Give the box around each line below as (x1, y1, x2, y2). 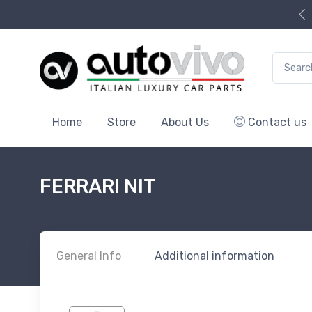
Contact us (245, 115, 306, 129)
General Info (56, 249, 121, 263)
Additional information (155, 249, 274, 263)
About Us (161, 115, 209, 129)
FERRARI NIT (40, 174, 156, 198)
